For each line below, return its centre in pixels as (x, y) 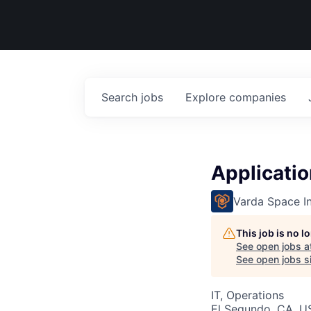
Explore (207, 97)
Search (121, 97)
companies (258, 97)
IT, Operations (247, 295)
